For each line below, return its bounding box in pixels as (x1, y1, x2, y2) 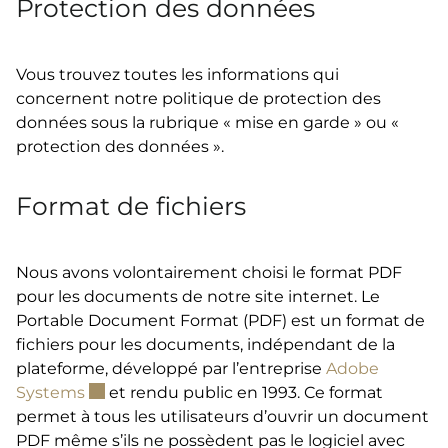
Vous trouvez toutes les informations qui (16, 64, 339, 84)
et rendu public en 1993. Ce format (105, 382, 383, 402)
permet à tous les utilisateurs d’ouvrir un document (16, 406, 429, 426)
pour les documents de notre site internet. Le (16, 286, 380, 306)
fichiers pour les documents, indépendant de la (16, 334, 395, 354)
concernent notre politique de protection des (16, 88, 381, 108)
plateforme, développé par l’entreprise (16, 358, 326, 378)
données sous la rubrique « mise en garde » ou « (16, 112, 399, 132)
